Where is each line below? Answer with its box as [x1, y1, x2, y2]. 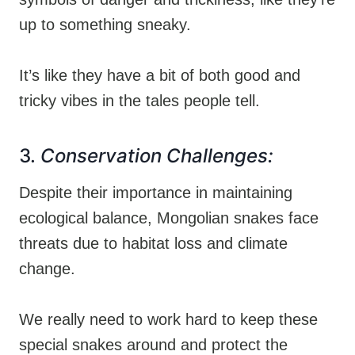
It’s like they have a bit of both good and [19, 66, 300, 84]
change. [19, 259, 75, 277]
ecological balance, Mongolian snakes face [19, 208, 319, 227]
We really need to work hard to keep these [19, 310, 318, 328]
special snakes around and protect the [19, 335, 288, 353]
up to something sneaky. [19, 15, 191, 33]
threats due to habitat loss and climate [19, 234, 288, 252]
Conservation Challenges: [40, 143, 273, 167]
